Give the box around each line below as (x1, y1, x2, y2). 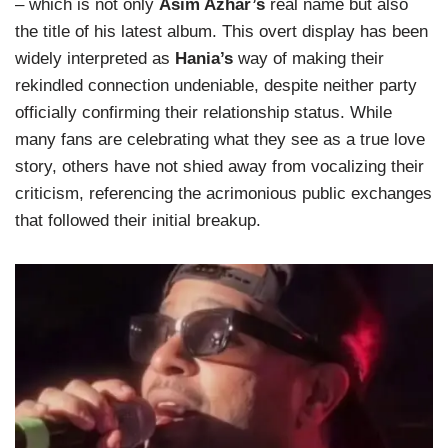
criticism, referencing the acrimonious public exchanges (15, 183, 432, 203)
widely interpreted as (15, 48, 175, 68)
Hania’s (175, 48, 233, 68)
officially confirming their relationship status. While (15, 102, 392, 122)
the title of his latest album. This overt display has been (15, 21, 428, 41)
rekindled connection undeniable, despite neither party (15, 75, 417, 95)
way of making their (233, 48, 384, 68)
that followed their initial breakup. (15, 210, 261, 230)
